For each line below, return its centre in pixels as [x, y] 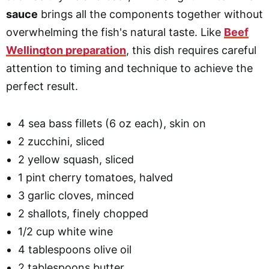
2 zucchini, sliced [61, 141]
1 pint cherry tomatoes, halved [95, 177]
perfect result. [42, 86]
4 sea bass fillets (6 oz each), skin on [112, 123]
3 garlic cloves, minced [76, 195]
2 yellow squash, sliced [76, 159]
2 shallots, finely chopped [83, 213]
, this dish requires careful [191, 50]
